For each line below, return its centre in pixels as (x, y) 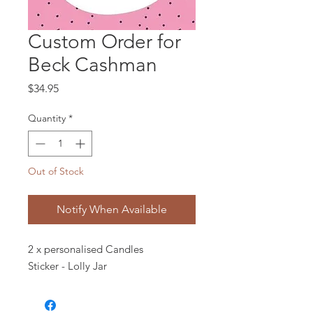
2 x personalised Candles (86, 249)
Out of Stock (56, 171)
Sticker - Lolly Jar (67, 265)
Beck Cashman (93, 64)
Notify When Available (112, 209)
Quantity (47, 118)
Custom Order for (104, 41)
